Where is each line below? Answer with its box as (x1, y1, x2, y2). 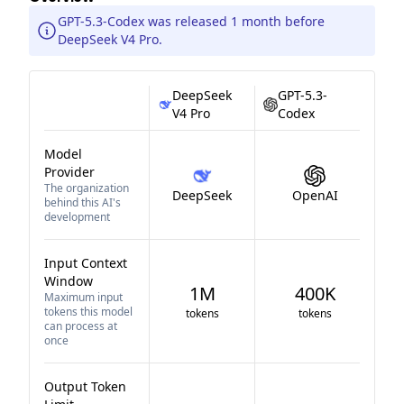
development (44, 209, 110, 225)
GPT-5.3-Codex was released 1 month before (58, 13, 325, 30)
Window (44, 272, 93, 289)
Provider (44, 163, 95, 180)
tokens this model (44, 304, 133, 319)
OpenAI (291, 187, 338, 204)
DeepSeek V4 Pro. (58, 31, 162, 48)
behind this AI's (44, 195, 121, 210)
